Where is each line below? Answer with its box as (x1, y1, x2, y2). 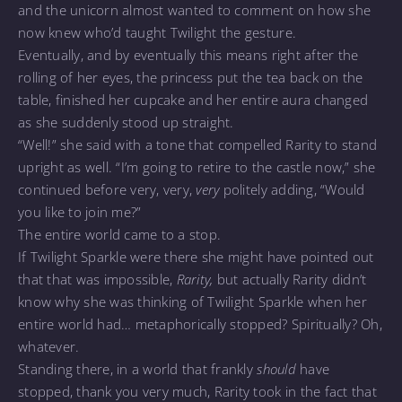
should (257, 359, 296, 378)
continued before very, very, (18, 179, 197, 198)
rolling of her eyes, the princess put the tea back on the (18, 67, 363, 86)
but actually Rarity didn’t (213, 269, 367, 288)
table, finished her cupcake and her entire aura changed (18, 90, 369, 109)
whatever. (18, 336, 80, 355)
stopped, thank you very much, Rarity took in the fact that (18, 381, 377, 400)
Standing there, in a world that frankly (18, 359, 258, 378)
